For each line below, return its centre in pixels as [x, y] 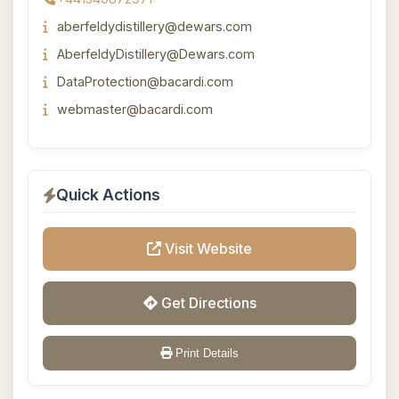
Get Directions [207, 303]
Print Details [205, 353]
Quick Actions [108, 195]
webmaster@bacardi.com [135, 109]
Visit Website [207, 248]
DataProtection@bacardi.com [145, 81]
